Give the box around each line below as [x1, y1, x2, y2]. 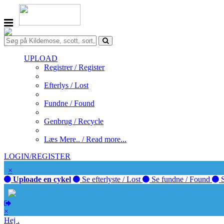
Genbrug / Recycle [44, 117, 103, 125]
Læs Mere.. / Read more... [44, 135, 126, 143]
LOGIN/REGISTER [4, 152, 70, 160]
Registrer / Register [44, 63, 104, 71]
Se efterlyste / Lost [80, 175, 142, 183]
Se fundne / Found [149, 175, 212, 183]
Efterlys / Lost [44, 81, 88, 89]
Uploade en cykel [11, 175, 71, 183]
